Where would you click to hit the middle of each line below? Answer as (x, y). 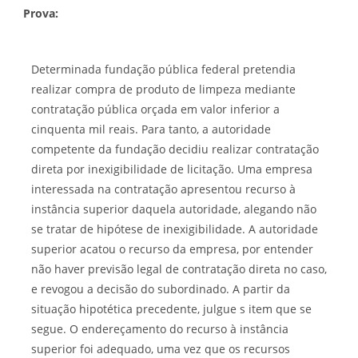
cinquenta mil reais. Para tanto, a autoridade (151, 129)
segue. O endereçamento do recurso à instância (160, 328)
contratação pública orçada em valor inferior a (155, 109)
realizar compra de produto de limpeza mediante (163, 89)
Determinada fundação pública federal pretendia (163, 69)
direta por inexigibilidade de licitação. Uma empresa (172, 169)
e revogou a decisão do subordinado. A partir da (161, 288)
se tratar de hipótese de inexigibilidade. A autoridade (175, 229)
